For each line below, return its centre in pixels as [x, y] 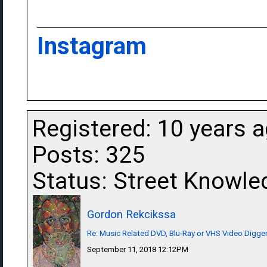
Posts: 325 [89, 155]
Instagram [92, 46]
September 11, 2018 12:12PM [138, 249]
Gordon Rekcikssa [131, 214]
